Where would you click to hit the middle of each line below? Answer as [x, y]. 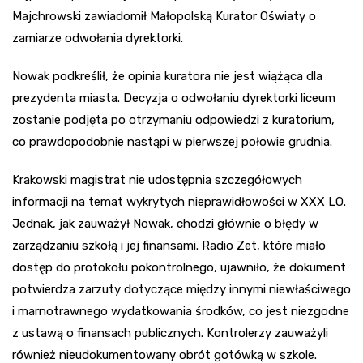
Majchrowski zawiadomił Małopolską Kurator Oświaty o [164, 16]
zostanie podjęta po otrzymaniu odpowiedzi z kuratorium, [173, 120]
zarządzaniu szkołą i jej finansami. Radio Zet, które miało [169, 245]
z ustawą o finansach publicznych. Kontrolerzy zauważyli [170, 333]
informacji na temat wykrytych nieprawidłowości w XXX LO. [179, 201]
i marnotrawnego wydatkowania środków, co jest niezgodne [181, 311]
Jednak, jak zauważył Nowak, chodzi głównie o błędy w [165, 223]
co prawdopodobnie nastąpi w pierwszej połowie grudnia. [172, 141]
